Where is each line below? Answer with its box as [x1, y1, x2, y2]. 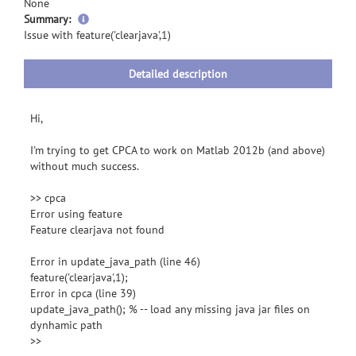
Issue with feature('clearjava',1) [24, 28, 171, 42]
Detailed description [129, 67, 227, 81]
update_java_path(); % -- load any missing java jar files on [30, 302, 310, 316]
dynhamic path [30, 318, 103, 332]
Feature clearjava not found [30, 222, 164, 237]
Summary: [24, 12, 71, 26]
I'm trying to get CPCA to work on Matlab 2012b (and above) [30, 143, 325, 157]
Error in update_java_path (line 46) [30, 254, 200, 269]
